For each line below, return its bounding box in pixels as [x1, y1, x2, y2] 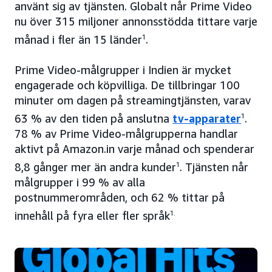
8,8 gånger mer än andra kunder [15, 160, 176, 174]
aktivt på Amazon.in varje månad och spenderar [15, 141, 254, 155]
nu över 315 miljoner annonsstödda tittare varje [15, 14, 257, 28]
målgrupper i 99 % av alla [15, 175, 145, 189]
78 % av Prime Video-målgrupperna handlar [15, 126, 238, 140]
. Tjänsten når [180, 160, 248, 174]
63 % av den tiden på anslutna [15, 111, 172, 125]
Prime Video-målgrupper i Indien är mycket [15, 63, 231, 76]
